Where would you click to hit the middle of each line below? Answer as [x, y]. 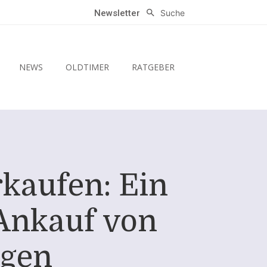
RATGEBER [153, 67]
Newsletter [117, 13]
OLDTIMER [87, 67]
